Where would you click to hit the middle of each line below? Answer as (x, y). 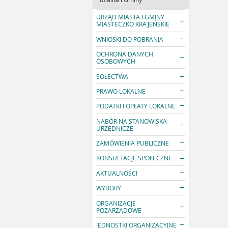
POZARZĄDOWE (119, 210)
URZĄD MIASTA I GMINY (131, 17)
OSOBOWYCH (116, 61)
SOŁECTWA (112, 76)
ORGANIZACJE (116, 203)
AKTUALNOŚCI (117, 173)
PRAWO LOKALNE (121, 91)
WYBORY (109, 188)
